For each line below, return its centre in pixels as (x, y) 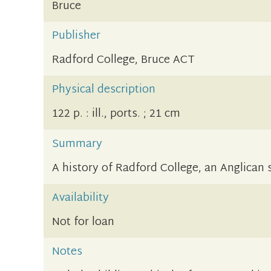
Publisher (77, 36)
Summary (77, 144)
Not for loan (83, 223)
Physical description (104, 90)
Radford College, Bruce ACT (124, 60)
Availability (81, 198)
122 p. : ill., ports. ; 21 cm (116, 114)
